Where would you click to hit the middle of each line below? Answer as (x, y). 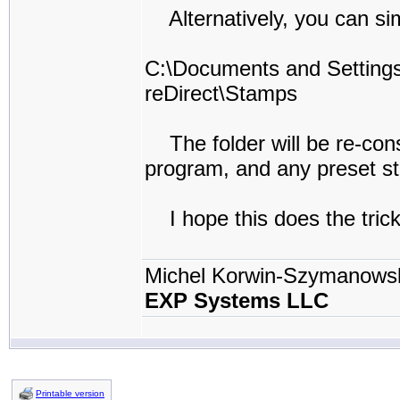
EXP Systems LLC (237, 300)
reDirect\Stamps (221, 93)
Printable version (70, 393)
